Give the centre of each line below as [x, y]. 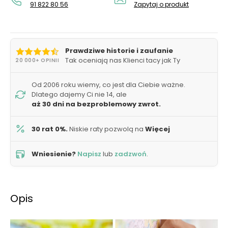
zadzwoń [131, 154]
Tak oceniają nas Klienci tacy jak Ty [123, 60]
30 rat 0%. [50, 129]
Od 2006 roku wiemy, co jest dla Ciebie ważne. [108, 85]
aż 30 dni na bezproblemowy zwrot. [96, 104]
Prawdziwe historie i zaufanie [119, 51]
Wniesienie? [54, 154]
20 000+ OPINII [37, 60]
